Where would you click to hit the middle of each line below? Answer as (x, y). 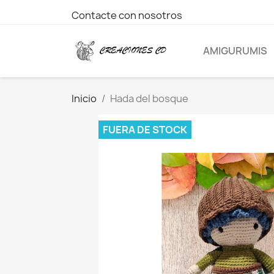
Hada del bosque (149, 98)
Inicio (84, 98)
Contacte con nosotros (127, 15)
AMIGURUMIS (235, 51)
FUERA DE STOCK (145, 129)
